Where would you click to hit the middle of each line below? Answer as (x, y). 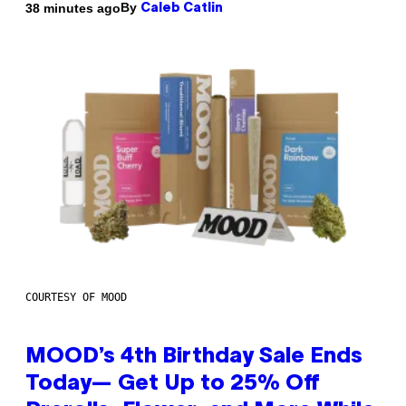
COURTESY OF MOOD (76, 298)
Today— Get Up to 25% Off (173, 385)
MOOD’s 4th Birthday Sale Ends (194, 358)
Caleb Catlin (182, 9)
